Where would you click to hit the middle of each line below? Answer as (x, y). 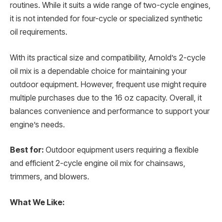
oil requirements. (39, 32)
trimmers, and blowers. (50, 177)
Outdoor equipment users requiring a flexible (121, 150)
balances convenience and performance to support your (110, 111)
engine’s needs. (37, 124)
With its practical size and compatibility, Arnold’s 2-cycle (108, 57)
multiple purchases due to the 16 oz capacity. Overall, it (106, 98)
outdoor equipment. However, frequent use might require (108, 84)
